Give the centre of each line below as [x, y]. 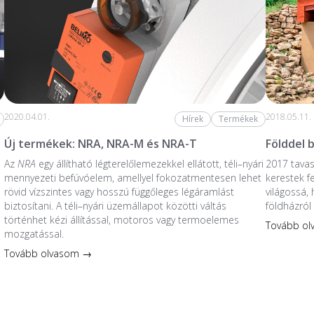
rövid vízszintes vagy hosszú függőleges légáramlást [119, 191]
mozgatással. [34, 233]
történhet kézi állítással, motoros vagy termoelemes [121, 219]
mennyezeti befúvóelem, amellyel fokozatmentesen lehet [132, 177]
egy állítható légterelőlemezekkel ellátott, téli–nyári [149, 163]
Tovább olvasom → [48, 253]
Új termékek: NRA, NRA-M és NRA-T [100, 143]
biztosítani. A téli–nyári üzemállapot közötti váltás [115, 205]
